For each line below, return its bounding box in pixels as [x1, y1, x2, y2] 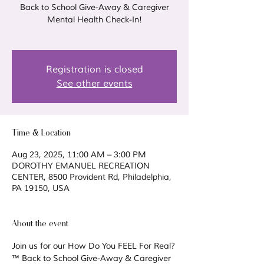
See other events [56, 78, 133, 90]
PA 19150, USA [12, 183, 70, 193]
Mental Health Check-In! [47, 15, 142, 25]
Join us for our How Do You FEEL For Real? [12, 241, 175, 251]
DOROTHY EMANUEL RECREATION [12, 161, 150, 171]
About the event [12, 217, 68, 229]
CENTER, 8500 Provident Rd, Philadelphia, [12, 172, 171, 182]
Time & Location [12, 126, 71, 138]
